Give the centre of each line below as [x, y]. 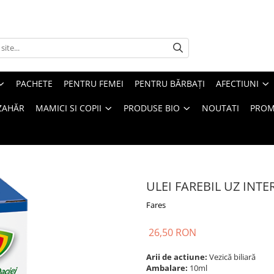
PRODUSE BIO [152, 108]
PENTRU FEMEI [94, 83]
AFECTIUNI [237, 83]
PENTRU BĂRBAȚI [170, 83]
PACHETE [34, 83]
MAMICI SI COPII [68, 108]
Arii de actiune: [178, 257]
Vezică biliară [233, 257]
